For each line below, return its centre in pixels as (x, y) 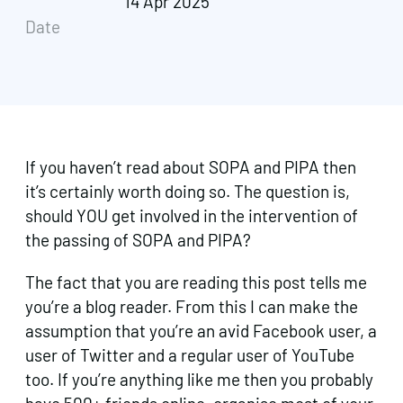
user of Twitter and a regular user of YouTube (190, 354)
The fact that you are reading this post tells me (196, 282)
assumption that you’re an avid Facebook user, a (201, 330)
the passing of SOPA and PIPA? (138, 239)
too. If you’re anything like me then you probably (199, 379)
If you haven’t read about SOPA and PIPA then (191, 166)
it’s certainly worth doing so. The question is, (188, 191)
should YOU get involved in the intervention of (192, 215)
